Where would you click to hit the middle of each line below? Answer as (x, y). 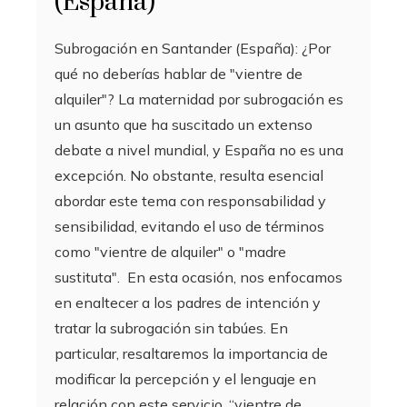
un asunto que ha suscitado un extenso (184, 124)
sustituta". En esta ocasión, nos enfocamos (199, 277)
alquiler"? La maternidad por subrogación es (199, 99)
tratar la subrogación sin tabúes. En (171, 328)
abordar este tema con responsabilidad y (190, 200)
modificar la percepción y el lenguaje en (185, 378)
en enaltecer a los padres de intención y (188, 302)
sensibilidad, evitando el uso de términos (189, 226)
